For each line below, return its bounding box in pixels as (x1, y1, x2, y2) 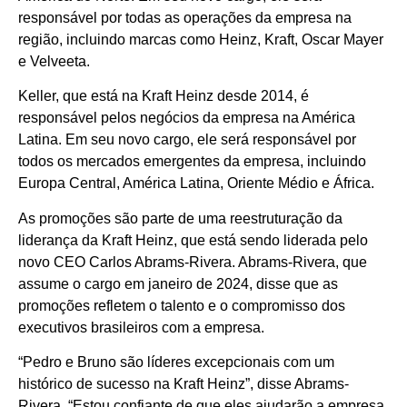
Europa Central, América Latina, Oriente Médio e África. (18, 175, 374, 192)
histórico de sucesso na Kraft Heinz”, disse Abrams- (18, 376, 349, 392)
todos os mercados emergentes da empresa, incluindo (18, 154, 366, 170)
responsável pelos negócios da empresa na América (18, 110, 355, 126)
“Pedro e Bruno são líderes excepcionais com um (18, 354, 334, 371)
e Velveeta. (18, 54, 90, 69)
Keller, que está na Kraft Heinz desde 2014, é (18, 88, 309, 104)
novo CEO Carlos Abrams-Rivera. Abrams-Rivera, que (18, 253, 367, 270)
